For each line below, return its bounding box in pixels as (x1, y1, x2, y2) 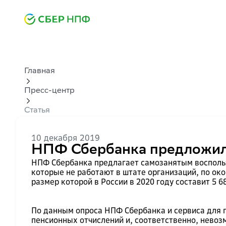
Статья (24, 106, 50, 115)
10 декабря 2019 (31, 133, 100, 143)
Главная (24, 67, 55, 76)
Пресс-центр (24, 87, 75, 95)
